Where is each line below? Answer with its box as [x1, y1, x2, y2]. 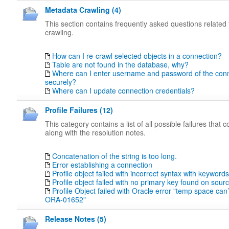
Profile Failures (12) [45, 105, 113, 115]
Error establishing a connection [52, 159, 152, 170]
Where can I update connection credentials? [52, 85, 195, 96]
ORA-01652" [45, 194, 86, 204]
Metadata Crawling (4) [45, 5, 121, 15]
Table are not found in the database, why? [52, 59, 189, 70]
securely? [45, 77, 76, 87]
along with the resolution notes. [45, 127, 146, 138]
